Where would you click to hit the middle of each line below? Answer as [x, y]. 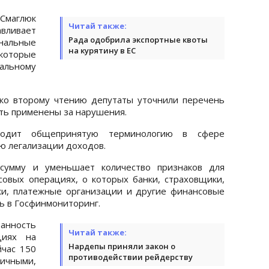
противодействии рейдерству [131, 257]
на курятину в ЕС [102, 50]
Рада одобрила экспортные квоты [138, 39]
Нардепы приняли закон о [122, 246]
